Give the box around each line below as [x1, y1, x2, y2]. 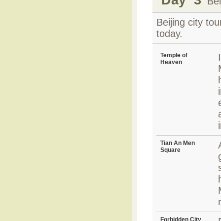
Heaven [160, 59, 182, 66]
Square [160, 147, 181, 153]
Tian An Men [160, 140, 195, 147]
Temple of [160, 52, 187, 59]
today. [156, 28, 183, 39]
